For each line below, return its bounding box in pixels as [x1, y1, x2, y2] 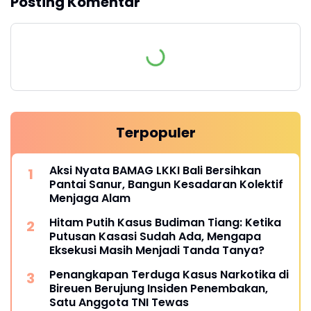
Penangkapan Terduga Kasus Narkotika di [49, 267, 289, 283]
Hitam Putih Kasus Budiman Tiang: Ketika [49, 215, 281, 231]
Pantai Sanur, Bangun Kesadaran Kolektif [49, 176, 283, 193]
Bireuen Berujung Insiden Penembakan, [49, 280, 268, 297]
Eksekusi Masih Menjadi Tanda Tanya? [49, 242, 264, 259]
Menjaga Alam [49, 190, 131, 207]
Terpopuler [115, 123, 196, 143]
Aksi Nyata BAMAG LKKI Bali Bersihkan [49, 162, 261, 179]
